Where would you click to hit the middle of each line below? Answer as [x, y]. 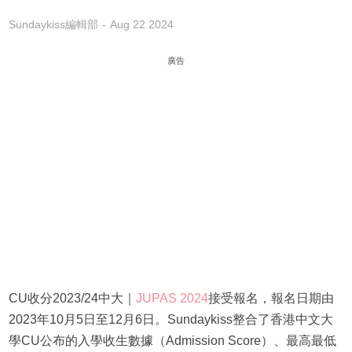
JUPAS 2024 [172, 299]
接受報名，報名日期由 [271, 299]
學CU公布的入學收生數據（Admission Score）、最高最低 [172, 341]
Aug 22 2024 [141, 25]
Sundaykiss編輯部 [53, 25]
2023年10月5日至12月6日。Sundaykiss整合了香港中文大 [170, 320]
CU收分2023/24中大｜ [72, 299]
